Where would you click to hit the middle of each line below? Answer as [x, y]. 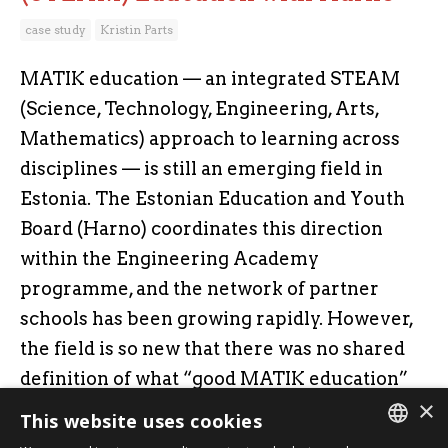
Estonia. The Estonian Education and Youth [212, 198]
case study [55, 29]
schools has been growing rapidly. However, [216, 318]
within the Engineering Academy [169, 258]
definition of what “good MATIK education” [214, 378]
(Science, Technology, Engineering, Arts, [199, 108]
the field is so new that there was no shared [212, 348]
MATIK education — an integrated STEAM [210, 78]
